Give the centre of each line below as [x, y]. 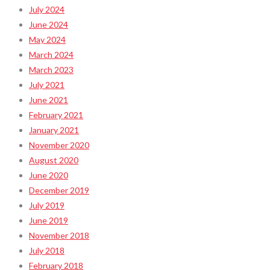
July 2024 [47, 9]
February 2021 [56, 115]
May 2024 [47, 39]
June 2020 [49, 175]
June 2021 [49, 99]
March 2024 [51, 54]
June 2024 [49, 24]
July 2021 [47, 84]
